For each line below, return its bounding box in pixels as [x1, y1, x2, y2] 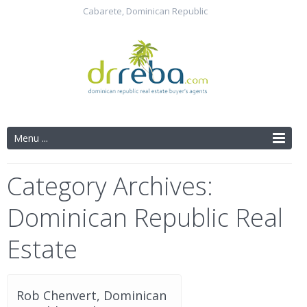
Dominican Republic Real [7, 201, 283, 234]
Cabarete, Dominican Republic [82, 5, 208, 17]
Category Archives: [7, 169, 213, 203]
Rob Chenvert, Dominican [16, 287, 167, 304]
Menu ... [14, 132, 48, 145]
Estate [7, 232, 77, 266]
